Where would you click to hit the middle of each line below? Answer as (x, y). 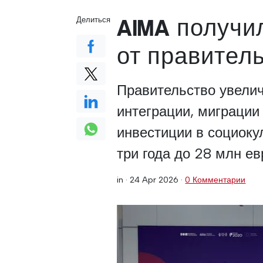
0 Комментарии (215, 180)
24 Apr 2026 (154, 180)
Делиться (93, 20)
